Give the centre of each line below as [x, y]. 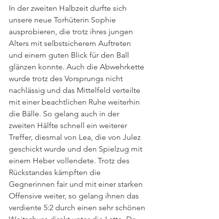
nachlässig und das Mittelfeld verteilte [76, 90]
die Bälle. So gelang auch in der [65, 114]
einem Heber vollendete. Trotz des [70, 161]
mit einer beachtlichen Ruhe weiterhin [75, 102]
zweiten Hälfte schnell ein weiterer [69, 126]
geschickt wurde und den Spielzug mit [77, 149]
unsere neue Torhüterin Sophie [63, 20]
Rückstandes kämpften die [56, 173]
